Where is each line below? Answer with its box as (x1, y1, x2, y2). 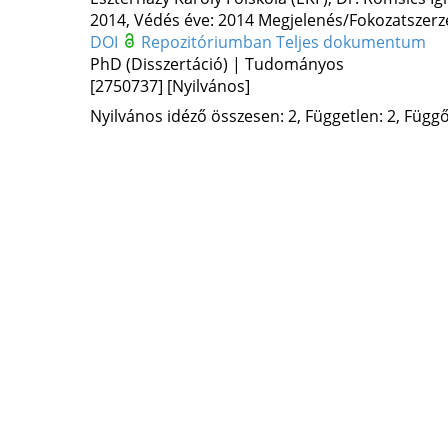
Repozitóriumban (140, 31, 276, 54)
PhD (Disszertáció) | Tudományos (89, 53, 344, 76)
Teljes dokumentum (275, 31, 426, 54)
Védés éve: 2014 (133, 9, 254, 32)
